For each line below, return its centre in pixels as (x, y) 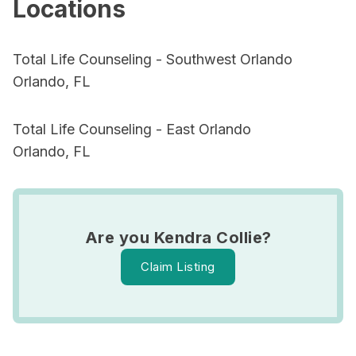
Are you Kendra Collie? (178, 238)
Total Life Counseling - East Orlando (132, 129)
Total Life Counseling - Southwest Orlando (153, 59)
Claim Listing (178, 267)
